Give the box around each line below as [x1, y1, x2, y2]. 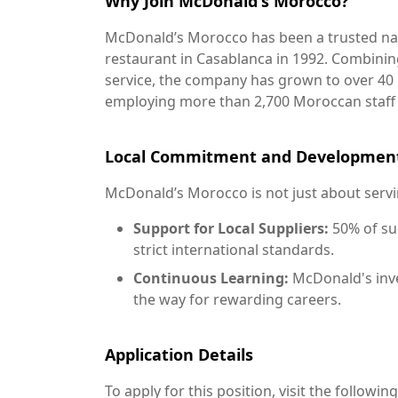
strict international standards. [133, 240, 334, 259]
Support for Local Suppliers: [133, 219, 329, 238]
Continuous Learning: [133, 268, 289, 288]
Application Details [105, 344, 253, 365]
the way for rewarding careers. [133, 290, 341, 309]
